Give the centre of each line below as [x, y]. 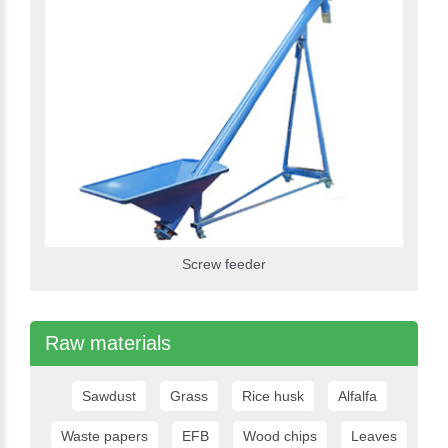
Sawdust [108, 396]
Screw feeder [224, 264]
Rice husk [272, 396]
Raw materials [108, 343]
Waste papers [104, 436]
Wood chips [280, 436]
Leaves [374, 436]
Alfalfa [357, 396]
